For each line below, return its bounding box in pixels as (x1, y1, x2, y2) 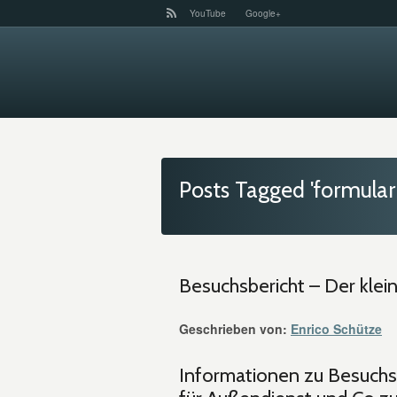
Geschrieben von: (179, 320, 287, 338)
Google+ (245, 7, 281, 19)
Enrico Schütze (291, 320, 382, 338)
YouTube (190, 7, 226, 19)
